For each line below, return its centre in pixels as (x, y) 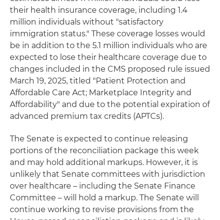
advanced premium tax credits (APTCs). (87, 116)
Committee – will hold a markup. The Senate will (104, 197)
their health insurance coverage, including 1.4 (99, 10)
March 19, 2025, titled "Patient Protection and (98, 81)
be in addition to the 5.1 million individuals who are (109, 45)
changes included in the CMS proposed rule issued (110, 69)
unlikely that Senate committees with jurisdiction (108, 174)
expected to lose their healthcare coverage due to (108, 57)
